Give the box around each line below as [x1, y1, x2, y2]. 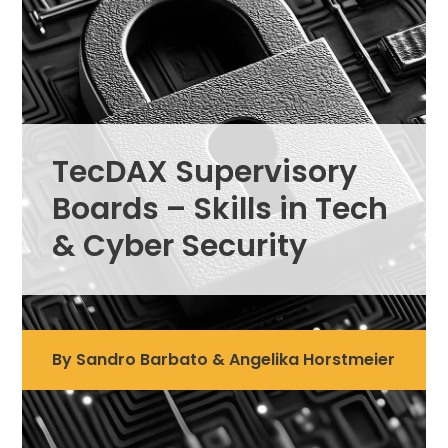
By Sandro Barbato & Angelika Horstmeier [52, 348, 396, 371]
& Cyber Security [52, 225, 308, 267]
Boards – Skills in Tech [52, 188, 389, 230]
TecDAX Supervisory [52, 151, 358, 193]
